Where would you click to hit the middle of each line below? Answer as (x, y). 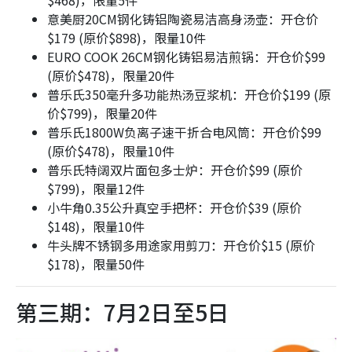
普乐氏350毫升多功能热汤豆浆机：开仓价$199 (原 (189, 95)
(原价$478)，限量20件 (111, 76)
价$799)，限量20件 (102, 114)
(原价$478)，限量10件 (111, 151)
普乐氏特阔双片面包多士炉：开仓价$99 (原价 (175, 170)
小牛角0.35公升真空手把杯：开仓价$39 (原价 (174, 208)
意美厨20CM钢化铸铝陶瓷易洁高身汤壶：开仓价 (183, 19)
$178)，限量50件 (96, 264)
